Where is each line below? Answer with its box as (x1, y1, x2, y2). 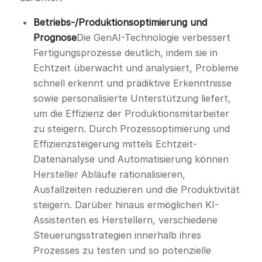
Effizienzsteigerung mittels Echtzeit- (33, 138, 197, 150)
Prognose (33, 32, 77, 44)
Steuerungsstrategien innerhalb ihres (33, 229, 201, 242)
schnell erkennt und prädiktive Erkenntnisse (33, 77, 232, 89)
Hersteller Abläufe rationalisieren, (33, 168, 185, 181)
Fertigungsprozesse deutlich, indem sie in (33, 47, 218, 59)
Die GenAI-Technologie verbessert (76, 32, 230, 44)
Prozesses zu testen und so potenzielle (33, 244, 211, 257)
